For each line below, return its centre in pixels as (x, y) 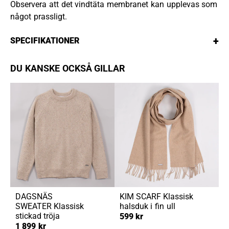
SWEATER (33, 207)
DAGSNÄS (34, 197)
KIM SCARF (140, 197)
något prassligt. (39, 16)
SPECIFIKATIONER (45, 41)
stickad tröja (38, 216)
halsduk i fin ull (147, 207)
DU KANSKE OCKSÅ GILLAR (68, 68)
